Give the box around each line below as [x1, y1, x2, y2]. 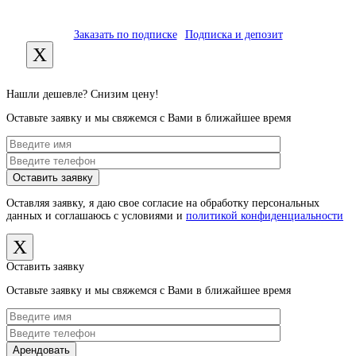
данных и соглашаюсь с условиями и [6, 210, 186, 222]
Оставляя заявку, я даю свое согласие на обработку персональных [6, 197, 319, 209]
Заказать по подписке [73, 29, 177, 41]
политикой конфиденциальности [186, 210, 343, 222]
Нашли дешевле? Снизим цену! [6, 88, 159, 100]
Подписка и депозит [184, 29, 283, 41]
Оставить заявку [6, 261, 84, 273]
